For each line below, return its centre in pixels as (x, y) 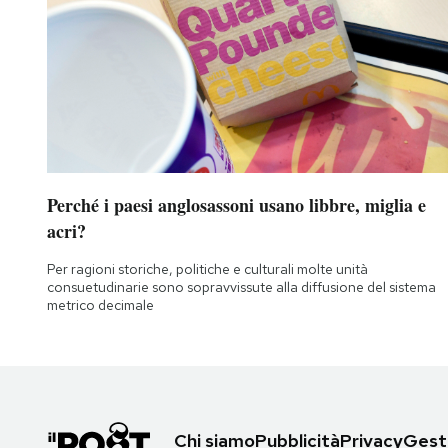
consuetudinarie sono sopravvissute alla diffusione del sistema (241, 286)
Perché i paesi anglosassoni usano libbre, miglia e (236, 204)
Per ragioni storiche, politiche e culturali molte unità (207, 268)
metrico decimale (100, 304)
